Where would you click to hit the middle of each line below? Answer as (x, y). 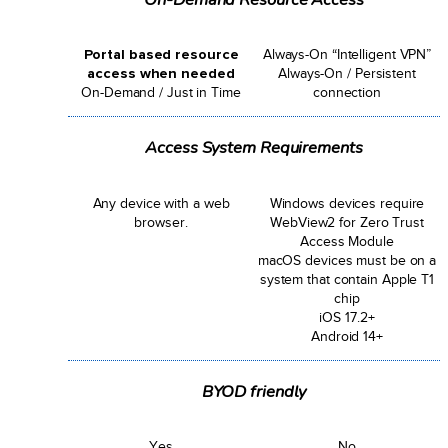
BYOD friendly (254, 391)
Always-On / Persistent (347, 73)
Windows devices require (347, 202)
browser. (161, 221)
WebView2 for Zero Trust (347, 221)
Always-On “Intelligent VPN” (347, 54)
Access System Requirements (254, 148)
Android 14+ (347, 335)
